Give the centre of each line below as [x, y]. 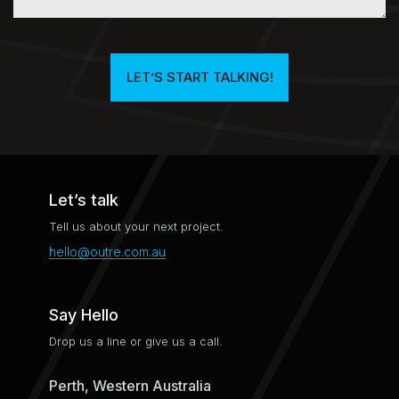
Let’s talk [84, 200]
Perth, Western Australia [130, 386]
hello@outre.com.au [107, 252]
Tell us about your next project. [136, 226]
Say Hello [84, 315]
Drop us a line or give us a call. [136, 341]
